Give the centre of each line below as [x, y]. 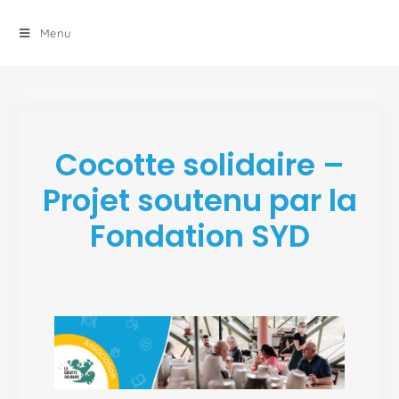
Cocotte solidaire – [199, 165]
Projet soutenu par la [199, 200]
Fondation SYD [199, 236]
